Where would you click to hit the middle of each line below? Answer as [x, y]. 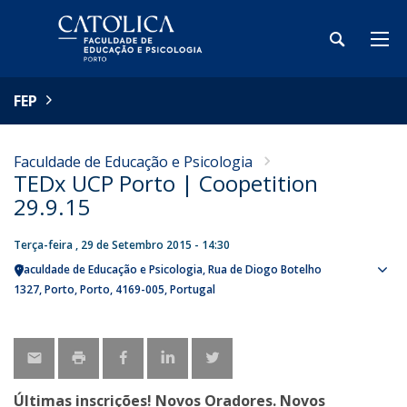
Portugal [193, 289]
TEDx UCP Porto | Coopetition [166, 183]
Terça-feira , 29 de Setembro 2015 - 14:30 [122, 245]
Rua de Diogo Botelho [265, 269]
